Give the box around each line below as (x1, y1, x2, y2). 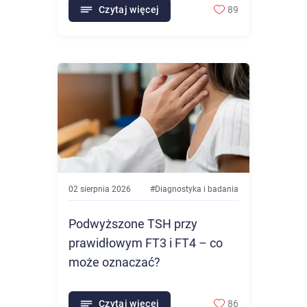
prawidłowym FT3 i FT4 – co (68, 236, 223, 250)
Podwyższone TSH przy (68, 217, 197, 231)
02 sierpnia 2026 (68, 184, 131, 194)
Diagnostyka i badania (154, 184, 238, 194)
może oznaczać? (68, 255, 160, 269)
